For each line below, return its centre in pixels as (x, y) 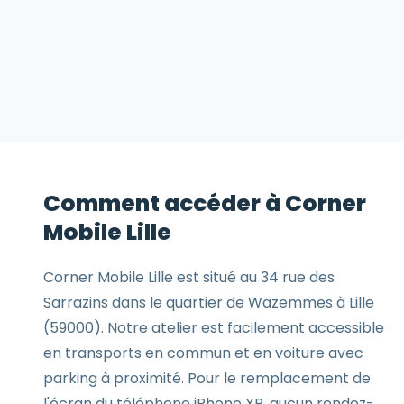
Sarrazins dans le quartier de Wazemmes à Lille (209, 303)
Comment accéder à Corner (205, 203)
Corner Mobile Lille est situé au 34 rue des (189, 277)
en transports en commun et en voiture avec (203, 353)
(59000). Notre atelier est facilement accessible (214, 328)
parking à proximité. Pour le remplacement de (207, 378)
